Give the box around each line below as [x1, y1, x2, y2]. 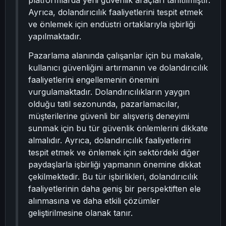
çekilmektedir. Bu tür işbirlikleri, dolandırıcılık [28, 172, 198, 182]
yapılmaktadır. [28, 31, 81, 41]
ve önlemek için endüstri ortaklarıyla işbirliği [28, 19, 195, 29]
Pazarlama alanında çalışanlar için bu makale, [28, 50, 203, 61]
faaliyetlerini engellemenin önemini [28, 75, 159, 85]
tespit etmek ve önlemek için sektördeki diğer [28, 147, 200, 158]
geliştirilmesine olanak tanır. [28, 208, 133, 218]
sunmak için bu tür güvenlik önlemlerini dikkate [28, 123, 208, 134]
